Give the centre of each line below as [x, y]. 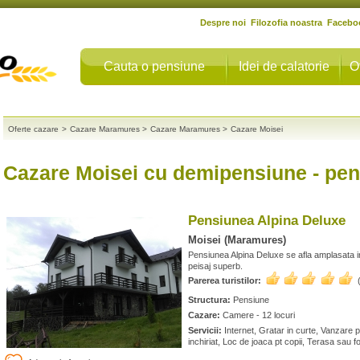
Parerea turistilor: [225, 280]
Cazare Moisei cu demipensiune [155, 173]
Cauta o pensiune [154, 66]
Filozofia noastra [286, 22]
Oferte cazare [33, 129]
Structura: [209, 300]
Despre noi [223, 22]
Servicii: [205, 330]
